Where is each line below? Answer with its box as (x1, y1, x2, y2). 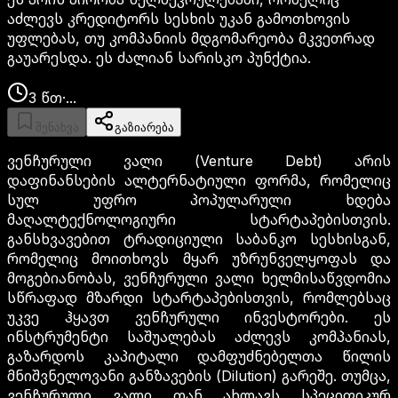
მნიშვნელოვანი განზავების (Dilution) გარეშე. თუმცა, (7, 367, 391, 386)
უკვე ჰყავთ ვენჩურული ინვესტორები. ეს (7, 308, 391, 327)
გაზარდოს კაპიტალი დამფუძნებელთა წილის (7, 347, 391, 366)
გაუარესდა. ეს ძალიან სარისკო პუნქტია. (7, 49, 311, 68)
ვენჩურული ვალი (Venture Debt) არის (7, 152, 391, 171)
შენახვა (36, 121, 79, 135)
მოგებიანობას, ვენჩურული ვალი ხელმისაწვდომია (7, 269, 391, 288)
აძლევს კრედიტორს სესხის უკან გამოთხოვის (7, 10, 350, 28)
